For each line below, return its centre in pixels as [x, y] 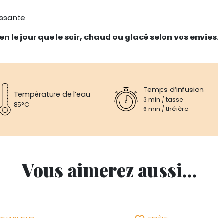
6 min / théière [166, 109]
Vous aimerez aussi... [109, 169]
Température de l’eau [52, 94]
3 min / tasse [163, 100]
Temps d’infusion [173, 90]
